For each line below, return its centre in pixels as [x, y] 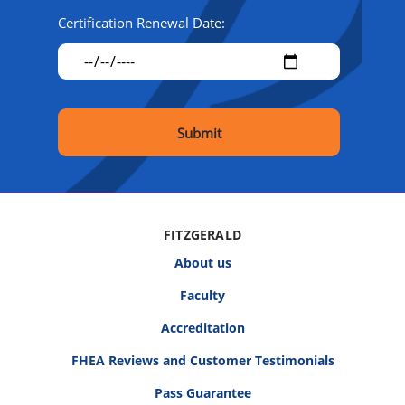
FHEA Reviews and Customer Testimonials [202, 361]
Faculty [202, 296]
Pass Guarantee [202, 393]
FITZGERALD [202, 235]
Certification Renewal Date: [141, 23]
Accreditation [202, 328]
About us [202, 263]
